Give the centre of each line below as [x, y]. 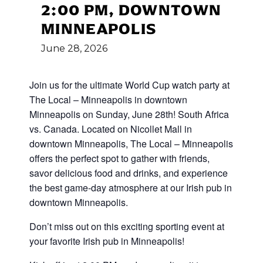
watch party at [201, 85]
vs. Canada [53, 129]
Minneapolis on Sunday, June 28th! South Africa [129, 114]
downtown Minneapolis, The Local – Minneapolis [131, 144]
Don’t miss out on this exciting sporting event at [127, 226]
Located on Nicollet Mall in [137, 129]
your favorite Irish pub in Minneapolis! [107, 241]
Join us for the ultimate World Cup [101, 85]
